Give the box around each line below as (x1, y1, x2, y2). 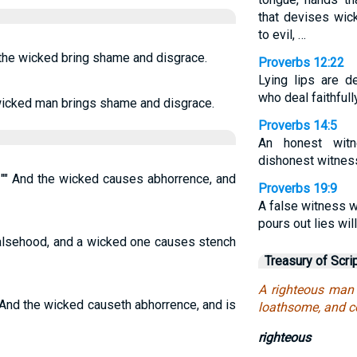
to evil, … (257, 27, 306, 42)
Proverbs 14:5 (257, 118, 337, 133)
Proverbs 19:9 (257, 181, 337, 196)
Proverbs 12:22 (257, 55, 344, 70)
